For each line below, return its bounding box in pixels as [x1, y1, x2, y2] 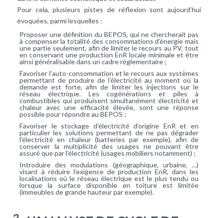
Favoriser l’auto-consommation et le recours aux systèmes [19, 69, 199, 77]
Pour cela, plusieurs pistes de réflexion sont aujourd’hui [17, 5, 201, 14]
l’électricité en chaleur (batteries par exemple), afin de [19, 135, 199, 144]
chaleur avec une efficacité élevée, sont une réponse [19, 103, 199, 111]
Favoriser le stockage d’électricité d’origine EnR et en [19, 121, 199, 130]
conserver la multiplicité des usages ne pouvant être [19, 142, 199, 150]
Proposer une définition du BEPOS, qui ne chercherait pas [19, 30, 199, 38]
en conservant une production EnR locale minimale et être [19, 50, 199, 59]
